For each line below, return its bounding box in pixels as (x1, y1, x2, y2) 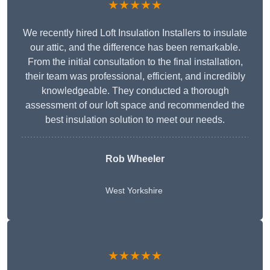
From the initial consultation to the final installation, (27, 57, 243, 67)
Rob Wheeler (105, 154, 165, 165)
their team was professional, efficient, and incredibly (25, 71, 245, 82)
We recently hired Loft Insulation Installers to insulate (23, 28, 247, 39)
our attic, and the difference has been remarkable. (30, 42, 240, 53)
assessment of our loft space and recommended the (25, 100, 245, 111)
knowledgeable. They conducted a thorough (41, 86, 229, 96)
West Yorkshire (105, 186, 163, 196)
